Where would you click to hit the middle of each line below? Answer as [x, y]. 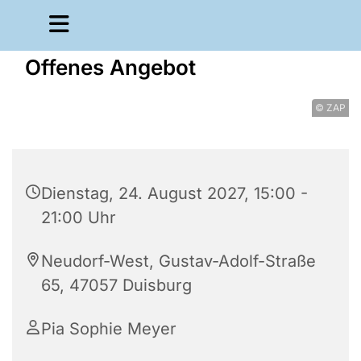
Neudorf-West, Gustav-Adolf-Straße [178, 261]
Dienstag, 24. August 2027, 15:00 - [174, 193]
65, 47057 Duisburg [116, 285]
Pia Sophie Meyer [109, 329]
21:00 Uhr [79, 218]
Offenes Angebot [110, 67]
